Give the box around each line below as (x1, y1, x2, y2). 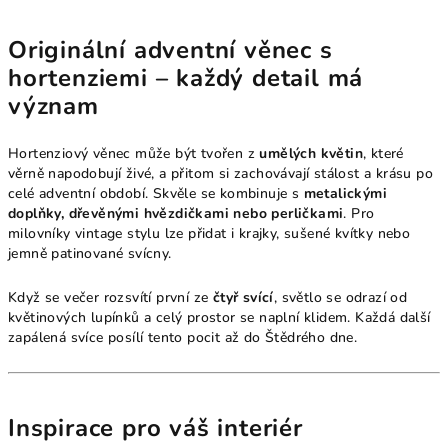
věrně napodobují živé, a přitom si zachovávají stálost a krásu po (8, 163, 433, 183)
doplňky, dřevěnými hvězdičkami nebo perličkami (8, 203, 344, 223)
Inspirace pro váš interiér (8, 411, 303, 444)
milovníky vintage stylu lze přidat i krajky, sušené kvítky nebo (8, 223, 411, 243)
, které (363, 143, 404, 163)
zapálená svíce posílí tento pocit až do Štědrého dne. (8, 327, 358, 347)
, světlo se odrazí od (273, 287, 408, 307)
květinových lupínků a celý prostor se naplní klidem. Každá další (8, 307, 431, 327)
